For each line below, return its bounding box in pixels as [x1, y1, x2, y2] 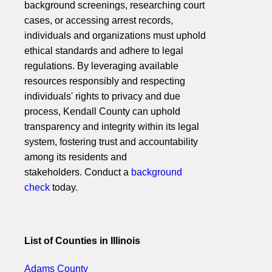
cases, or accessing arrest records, [24, 15, 173, 26]
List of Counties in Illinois [24, 235, 140, 246]
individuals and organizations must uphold [24, 30, 206, 41]
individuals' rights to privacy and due [24, 91, 180, 102]
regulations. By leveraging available [24, 61, 178, 72]
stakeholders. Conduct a [24, 167, 131, 178]
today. [50, 182, 78, 193]
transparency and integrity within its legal [24, 121, 199, 132]
